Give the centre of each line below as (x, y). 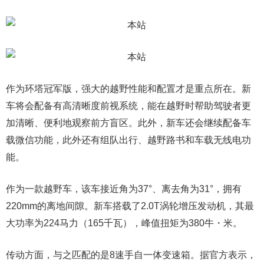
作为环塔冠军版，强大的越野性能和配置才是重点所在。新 (128, 89)
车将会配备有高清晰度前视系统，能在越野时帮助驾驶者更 (128, 106)
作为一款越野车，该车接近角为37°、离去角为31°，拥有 (124, 189)
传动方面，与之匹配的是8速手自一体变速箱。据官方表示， (131, 255)
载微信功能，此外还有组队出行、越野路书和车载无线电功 (128, 140)
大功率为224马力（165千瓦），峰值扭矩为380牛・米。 (124, 223)
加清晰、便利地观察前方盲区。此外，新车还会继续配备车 (128, 123)
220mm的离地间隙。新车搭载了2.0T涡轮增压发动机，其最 (130, 206)
